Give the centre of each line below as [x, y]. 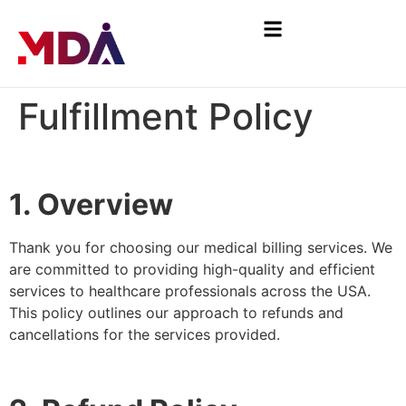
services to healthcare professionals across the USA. [190, 291]
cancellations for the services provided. [145, 335]
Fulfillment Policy [166, 117]
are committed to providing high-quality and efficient [192, 270]
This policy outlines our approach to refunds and [176, 313]
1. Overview [91, 205]
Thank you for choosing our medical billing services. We [201, 248]
